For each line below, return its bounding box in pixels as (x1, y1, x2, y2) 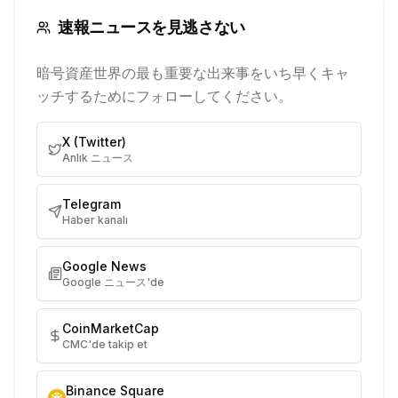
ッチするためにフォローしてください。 (36, 87, 292, 105)
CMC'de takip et (62, 338, 147, 351)
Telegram (62, 196, 121, 211)
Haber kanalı (62, 213, 128, 227)
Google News (62, 259, 147, 274)
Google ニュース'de (62, 275, 164, 289)
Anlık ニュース (62, 151, 133, 164)
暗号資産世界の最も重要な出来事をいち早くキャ (36, 64, 349, 82)
